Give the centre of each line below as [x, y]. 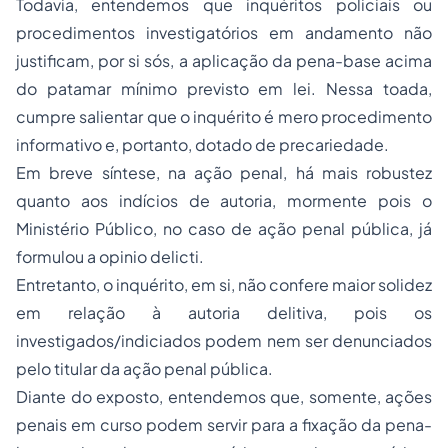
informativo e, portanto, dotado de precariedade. [202, 144]
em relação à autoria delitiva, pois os [224, 312]
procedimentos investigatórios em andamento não [224, 32]
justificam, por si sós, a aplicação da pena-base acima [224, 60]
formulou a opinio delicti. [110, 256]
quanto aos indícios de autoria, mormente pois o [224, 200]
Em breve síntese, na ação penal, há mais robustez [224, 172]
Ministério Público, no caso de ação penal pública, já [224, 228]
